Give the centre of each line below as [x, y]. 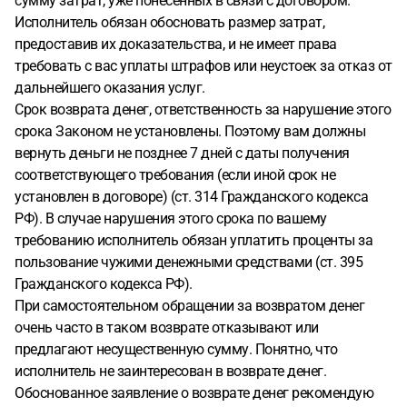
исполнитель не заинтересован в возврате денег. [170, 371]
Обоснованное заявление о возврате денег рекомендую [194, 393]
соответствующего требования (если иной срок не [175, 175]
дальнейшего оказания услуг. [111, 88]
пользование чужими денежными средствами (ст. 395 [189, 262]
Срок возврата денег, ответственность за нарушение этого [203, 109]
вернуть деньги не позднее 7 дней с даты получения [182, 153]
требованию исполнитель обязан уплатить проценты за [194, 240]
